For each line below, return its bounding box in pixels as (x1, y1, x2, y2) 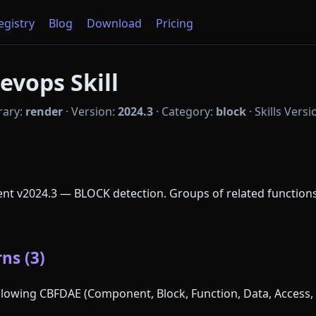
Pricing (156, 16, 193, 31)
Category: (162, 104, 216, 119)
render (25, 104, 63, 119)
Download (87, 16, 142, 31)
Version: (71, 104, 118, 119)
